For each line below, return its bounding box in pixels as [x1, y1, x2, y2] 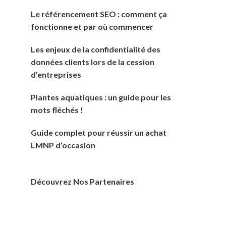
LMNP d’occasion [31, 140, 95, 150]
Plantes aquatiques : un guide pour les [31, 92, 171, 102]
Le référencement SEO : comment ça [31, 9, 167, 19]
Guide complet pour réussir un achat [31, 127, 166, 137]
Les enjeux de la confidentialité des [31, 44, 160, 54]
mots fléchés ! [31, 104, 83, 115]
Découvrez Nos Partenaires [31, 176, 134, 186]
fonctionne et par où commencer [31, 21, 153, 31]
